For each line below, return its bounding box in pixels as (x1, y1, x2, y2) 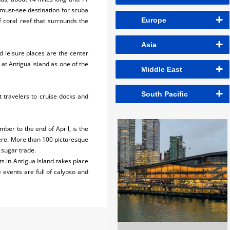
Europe (141, 16, 166, 24)
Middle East (141, 65, 182, 73)
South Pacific (141, 90, 188, 98)
